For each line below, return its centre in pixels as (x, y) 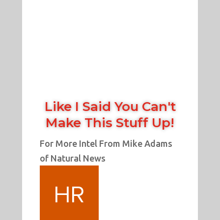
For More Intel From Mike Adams (106, 144)
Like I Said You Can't (110, 107)
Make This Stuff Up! (110, 123)
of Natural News (72, 158)
